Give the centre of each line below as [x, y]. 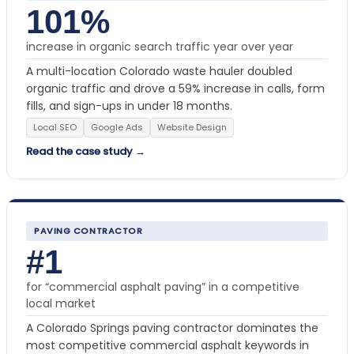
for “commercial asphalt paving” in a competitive [163, 286]
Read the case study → [86, 151]
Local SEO [55, 127]
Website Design [192, 127]
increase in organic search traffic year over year [160, 46]
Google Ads [117, 127]
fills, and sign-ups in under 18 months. [129, 105]
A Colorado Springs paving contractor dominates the [172, 328]
